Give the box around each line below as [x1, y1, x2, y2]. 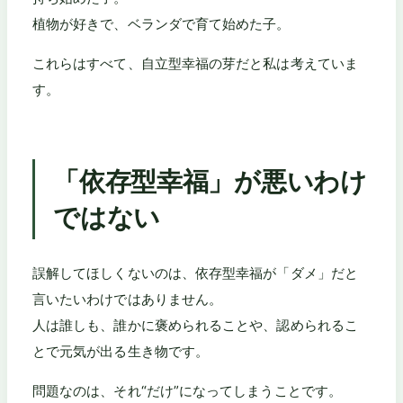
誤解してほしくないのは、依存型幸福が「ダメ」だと [32, 264, 358, 282]
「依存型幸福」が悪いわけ [53, 165, 367, 197]
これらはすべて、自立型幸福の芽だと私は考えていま [32, 54, 358, 72]
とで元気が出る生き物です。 [32, 343, 210, 361]
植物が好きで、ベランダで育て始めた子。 [32, 14, 291, 32]
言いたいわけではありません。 [32, 291, 223, 309]
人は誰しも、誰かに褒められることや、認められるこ [32, 317, 358, 335]
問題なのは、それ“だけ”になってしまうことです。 [32, 382, 342, 400]
